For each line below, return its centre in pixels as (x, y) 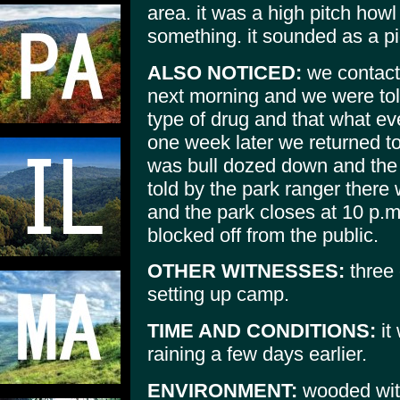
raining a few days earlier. (257, 354)
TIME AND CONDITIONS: (262, 330)
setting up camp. (218, 295)
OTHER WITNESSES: (246, 271)
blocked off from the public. (263, 235)
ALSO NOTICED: (225, 72)
